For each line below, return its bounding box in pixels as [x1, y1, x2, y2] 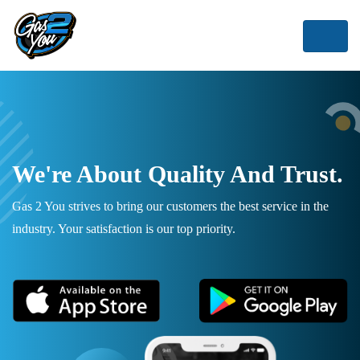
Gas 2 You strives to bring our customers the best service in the [12, 199, 329, 214]
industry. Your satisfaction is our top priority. [12, 222, 235, 236]
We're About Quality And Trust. [12, 161, 343, 188]
